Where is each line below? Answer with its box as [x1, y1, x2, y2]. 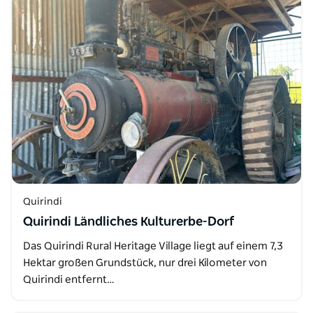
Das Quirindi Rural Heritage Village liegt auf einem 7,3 [23, 241, 283, 252]
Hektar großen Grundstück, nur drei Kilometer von [23, 258, 267, 268]
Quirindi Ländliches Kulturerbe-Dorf [23, 216, 234, 228]
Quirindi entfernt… [23, 275, 115, 285]
